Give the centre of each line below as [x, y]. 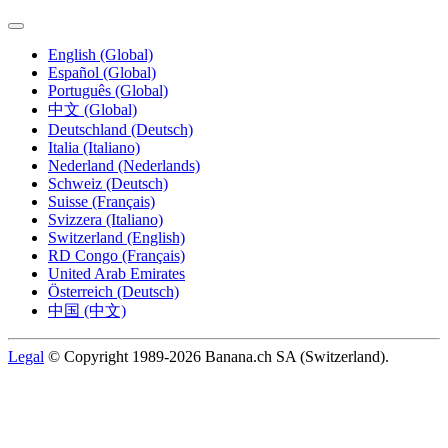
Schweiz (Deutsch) [108, 184]
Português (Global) [108, 91]
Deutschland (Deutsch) [120, 130]
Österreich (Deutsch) [113, 292]
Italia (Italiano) [94, 148]
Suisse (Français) [101, 202]
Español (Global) [102, 73]
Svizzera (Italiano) [105, 220]
